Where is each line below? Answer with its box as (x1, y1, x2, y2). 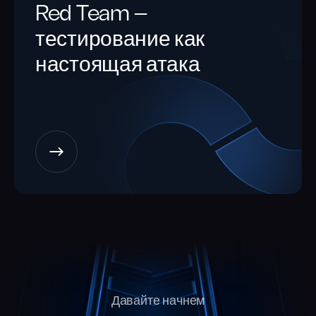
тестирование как (35, 30, 205, 51)
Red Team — (35, 5, 148, 25)
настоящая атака (35, 56, 200, 76)
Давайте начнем (111, 296, 205, 308)
